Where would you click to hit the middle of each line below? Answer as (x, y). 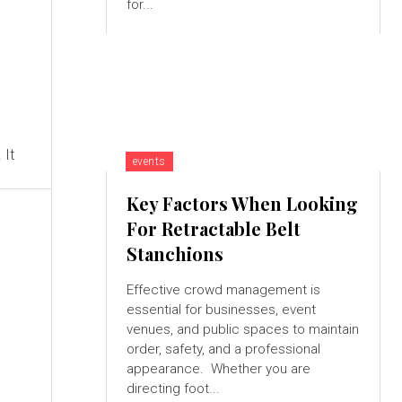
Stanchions (177, 254)
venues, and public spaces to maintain (242, 330)
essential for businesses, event (221, 310)
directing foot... (173, 389)
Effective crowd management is (223, 290)
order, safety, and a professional (223, 350)
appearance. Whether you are (168, 369)
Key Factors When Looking (242, 204)
